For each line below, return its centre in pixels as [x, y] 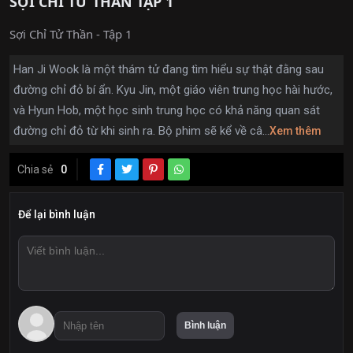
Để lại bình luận [57, 214]
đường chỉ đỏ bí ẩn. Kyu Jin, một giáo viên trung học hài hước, [173, 89]
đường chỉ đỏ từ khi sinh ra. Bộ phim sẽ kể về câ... [141, 130]
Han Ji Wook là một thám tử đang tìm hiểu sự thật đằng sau [169, 69]
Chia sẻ [35, 169]
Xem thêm [295, 130]
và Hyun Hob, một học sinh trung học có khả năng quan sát [167, 110]
